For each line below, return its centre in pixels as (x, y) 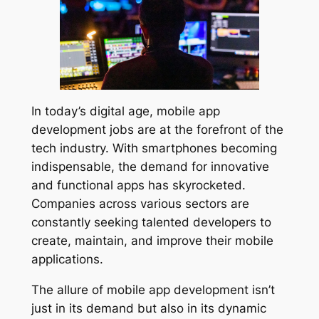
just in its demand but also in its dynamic (148, 308)
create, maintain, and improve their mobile (152, 240)
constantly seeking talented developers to (151, 222)
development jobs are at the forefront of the (157, 129)
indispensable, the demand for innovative (150, 166)
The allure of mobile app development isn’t (153, 289)
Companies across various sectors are (140, 203)
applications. (67, 259)
